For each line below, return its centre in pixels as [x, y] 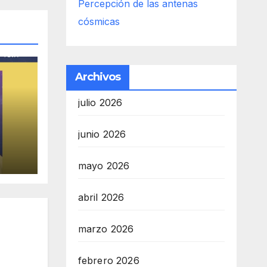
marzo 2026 [106, 229]
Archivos [98, 77]
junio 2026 [102, 134]
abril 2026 [101, 197]
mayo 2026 [104, 166]
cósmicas [99, 21]
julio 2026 [100, 103]
